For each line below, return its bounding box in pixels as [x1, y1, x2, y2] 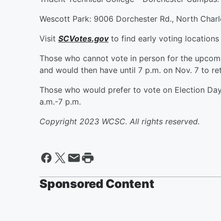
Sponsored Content [39, 176, 154, 191]
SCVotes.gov [58, 33, 109, 43]
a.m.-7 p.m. [39, 96, 81, 107]
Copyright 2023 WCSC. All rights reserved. [39, 116, 200, 126]
